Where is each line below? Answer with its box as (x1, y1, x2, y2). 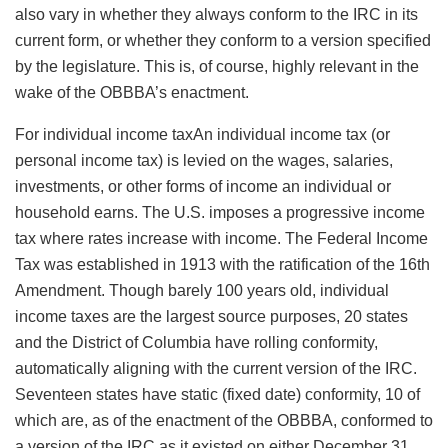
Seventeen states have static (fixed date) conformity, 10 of (15, 386, 420, 404)
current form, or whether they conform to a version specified (15, 32, 431, 50)
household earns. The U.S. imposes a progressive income (15, 204, 425, 222)
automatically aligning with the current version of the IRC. (15, 360, 417, 378)
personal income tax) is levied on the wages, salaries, (15, 152, 393, 170)
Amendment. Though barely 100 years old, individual (15, 282, 389, 300)
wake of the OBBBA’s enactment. (15, 84, 249, 102)
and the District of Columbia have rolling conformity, (15, 334, 378, 352)
